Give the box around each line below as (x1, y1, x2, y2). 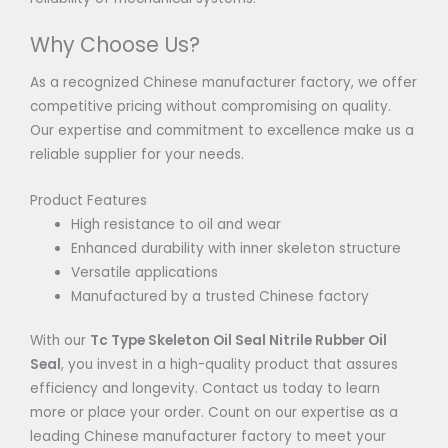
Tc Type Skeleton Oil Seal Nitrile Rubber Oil (90, 331, 387, 351)
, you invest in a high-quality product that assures (61, 355, 398, 375)
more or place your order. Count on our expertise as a (30, 403, 398, 423)
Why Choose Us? (30, 29, 200, 59)
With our (30, 331, 90, 351)
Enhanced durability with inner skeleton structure (71, 238, 402, 258)
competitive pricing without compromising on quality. (30, 96, 391, 116)
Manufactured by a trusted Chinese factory (71, 286, 370, 306)
